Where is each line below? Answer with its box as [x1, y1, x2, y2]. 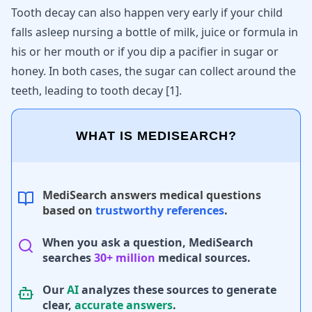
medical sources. [155, 250, 251, 265]
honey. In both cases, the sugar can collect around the [11, 63, 296, 79]
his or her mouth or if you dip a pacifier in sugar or [11, 44, 279, 59]
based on [42, 203, 95, 218]
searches [42, 250, 94, 265]
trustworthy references [95, 203, 224, 218]
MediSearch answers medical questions [42, 187, 261, 203]
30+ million [94, 250, 155, 265]
